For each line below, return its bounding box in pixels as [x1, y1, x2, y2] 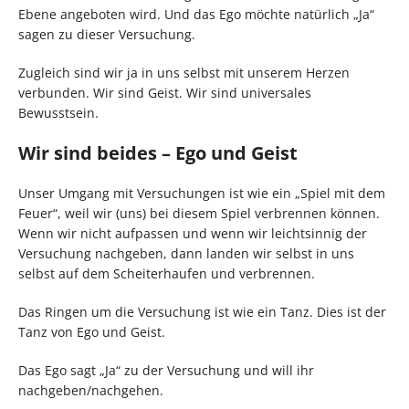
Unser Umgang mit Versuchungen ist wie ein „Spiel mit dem [18, 184, 385, 203]
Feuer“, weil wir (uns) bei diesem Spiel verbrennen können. [18, 204, 380, 223]
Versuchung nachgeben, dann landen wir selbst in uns [18, 245, 354, 263]
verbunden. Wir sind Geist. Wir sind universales [18, 84, 311, 102]
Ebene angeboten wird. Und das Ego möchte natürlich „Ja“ [18, 5, 374, 24]
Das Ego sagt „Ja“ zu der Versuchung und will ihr [18, 362, 314, 380]
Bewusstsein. [18, 104, 99, 122]
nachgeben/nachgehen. [18, 382, 163, 400]
